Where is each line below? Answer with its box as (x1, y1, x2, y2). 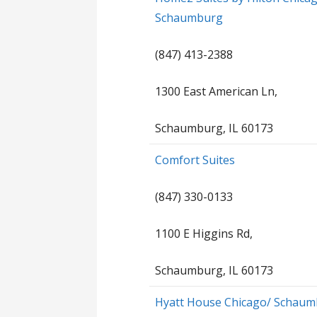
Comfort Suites (155, 151, 236, 168)
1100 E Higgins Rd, (155, 225, 253, 241)
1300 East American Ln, (155, 83, 278, 99)
